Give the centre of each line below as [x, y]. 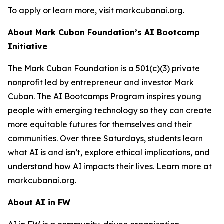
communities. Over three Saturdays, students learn [105, 138]
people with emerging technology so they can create [110, 110]
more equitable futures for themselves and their [100, 124]
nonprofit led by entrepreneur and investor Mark [101, 82]
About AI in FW [39, 202]
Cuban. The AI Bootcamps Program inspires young [105, 96]
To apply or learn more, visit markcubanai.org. [96, 10]
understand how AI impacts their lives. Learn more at [110, 166]
